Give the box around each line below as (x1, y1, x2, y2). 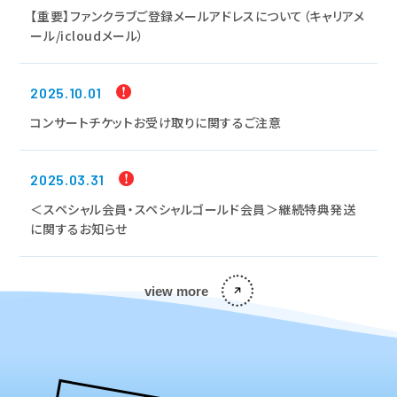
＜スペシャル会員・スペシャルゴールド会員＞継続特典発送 (30, 199, 356, 218)
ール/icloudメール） (30, 26, 144, 44)
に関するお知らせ (30, 219, 128, 237)
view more (144, 283, 208, 299)
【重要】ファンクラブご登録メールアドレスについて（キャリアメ (30, 6, 365, 25)
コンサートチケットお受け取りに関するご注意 (30, 113, 282, 131)
